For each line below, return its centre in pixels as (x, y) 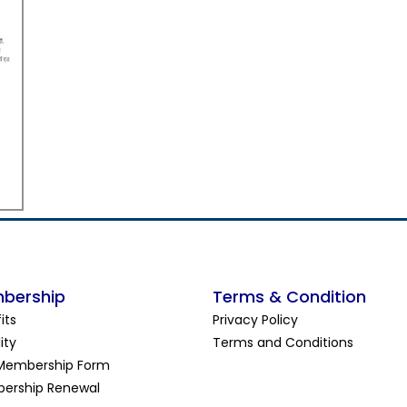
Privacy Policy (255, 320)
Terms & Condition (289, 297)
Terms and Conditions (283, 343)
